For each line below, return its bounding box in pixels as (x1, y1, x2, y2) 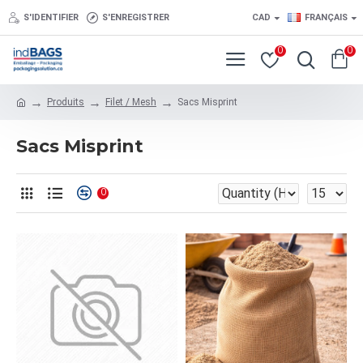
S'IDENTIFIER (23, 11, 79, 23)
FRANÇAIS (305, 11, 348, 23)
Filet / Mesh (105, 96, 156, 108)
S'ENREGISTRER (102, 11, 169, 23)
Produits (47, 96, 84, 108)
